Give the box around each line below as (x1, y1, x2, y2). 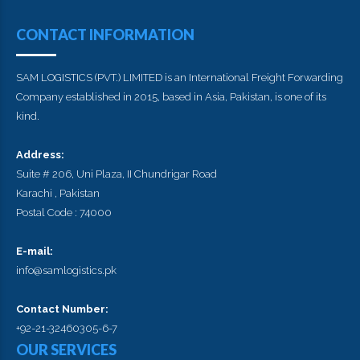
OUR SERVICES (16, 341, 117, 358)
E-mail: (16, 245, 53, 257)
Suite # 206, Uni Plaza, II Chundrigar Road (16, 168, 217, 180)
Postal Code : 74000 (16, 207, 112, 219)
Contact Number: (16, 303, 108, 315)
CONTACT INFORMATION (16, 26, 194, 43)
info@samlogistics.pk (16, 264, 117, 276)
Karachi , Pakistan (16, 187, 100, 199)
